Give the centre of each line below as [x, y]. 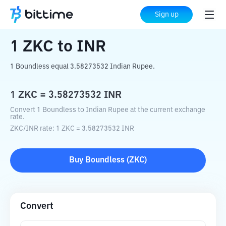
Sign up [166, 15]
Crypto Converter [71, 15]
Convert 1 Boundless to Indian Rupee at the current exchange [108, 110]
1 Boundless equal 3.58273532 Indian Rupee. [82, 67]
